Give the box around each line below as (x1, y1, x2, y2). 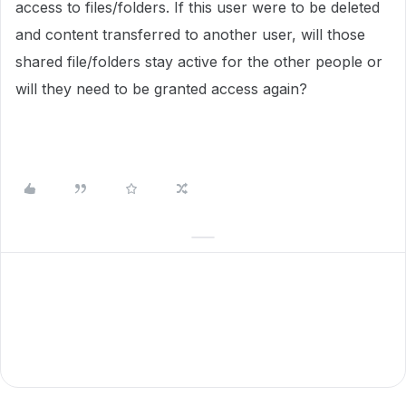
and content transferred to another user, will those (15, 25, 365, 43)
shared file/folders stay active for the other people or (15, 53, 382, 71)
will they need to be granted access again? (15, 80, 307, 98)
